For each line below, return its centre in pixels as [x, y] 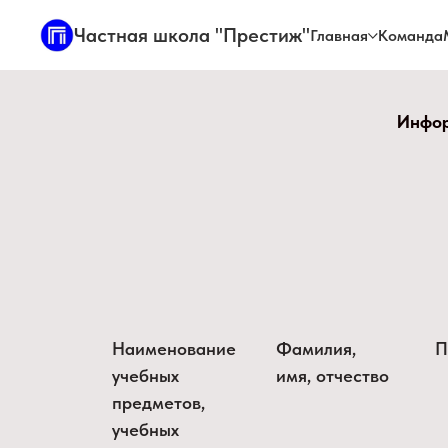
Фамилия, [316, 348]
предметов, [158, 402]
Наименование [174, 348]
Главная [339, 35]
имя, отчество [332, 375]
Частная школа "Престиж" [192, 35]
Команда [410, 35]
